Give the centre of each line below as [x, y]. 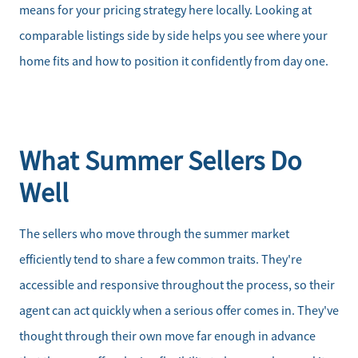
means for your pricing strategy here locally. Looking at [165, 11]
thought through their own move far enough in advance [167, 337]
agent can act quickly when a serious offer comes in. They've [179, 311]
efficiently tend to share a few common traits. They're [161, 260]
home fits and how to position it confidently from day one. [174, 62]
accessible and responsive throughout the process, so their [177, 286]
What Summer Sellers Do [160, 161]
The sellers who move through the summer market [154, 235]
